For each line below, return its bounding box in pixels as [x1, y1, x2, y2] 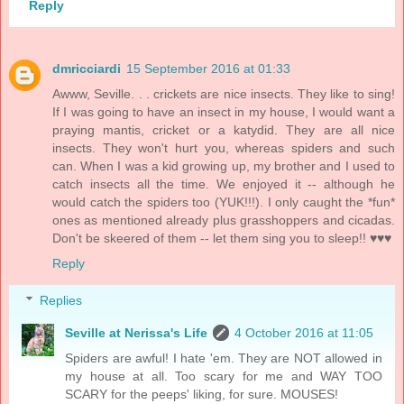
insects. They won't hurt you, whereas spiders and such [52, 140, 395, 155]
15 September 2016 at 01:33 [126, 60, 290, 76]
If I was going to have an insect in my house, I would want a [52, 104, 395, 119]
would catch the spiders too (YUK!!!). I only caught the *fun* [52, 194, 395, 209]
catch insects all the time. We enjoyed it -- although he [52, 176, 395, 191]
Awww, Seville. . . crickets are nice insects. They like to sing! [52, 86, 395, 101]
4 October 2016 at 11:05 [234, 326, 374, 341]
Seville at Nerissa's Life [65, 326, 208, 341]
